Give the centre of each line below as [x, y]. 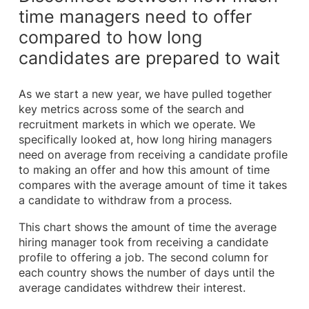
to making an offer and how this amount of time [144, 170]
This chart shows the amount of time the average [147, 227]
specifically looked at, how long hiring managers [145, 139]
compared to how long [110, 38]
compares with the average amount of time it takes [152, 185]
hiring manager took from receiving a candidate [143, 242]
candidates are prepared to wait [149, 58]
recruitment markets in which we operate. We [137, 124]
